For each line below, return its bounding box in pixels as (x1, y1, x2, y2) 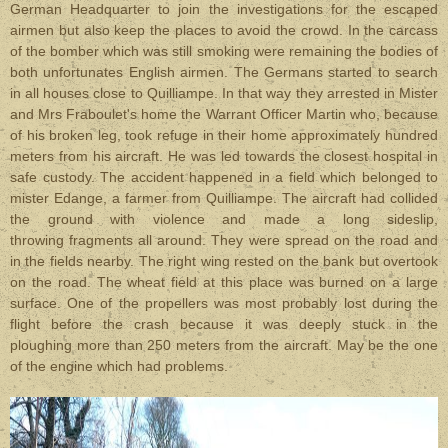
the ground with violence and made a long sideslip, (10, 211, 438, 227)
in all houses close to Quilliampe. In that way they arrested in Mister (10, 85, 438, 101)
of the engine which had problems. (10, 358, 228, 374)
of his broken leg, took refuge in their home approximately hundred (10, 127, 438, 143)
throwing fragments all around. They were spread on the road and (10, 232, 438, 248)
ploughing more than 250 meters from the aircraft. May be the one (10, 337, 438, 353)
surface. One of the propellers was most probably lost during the (10, 295, 438, 311)
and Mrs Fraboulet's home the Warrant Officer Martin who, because (10, 106, 438, 122)
